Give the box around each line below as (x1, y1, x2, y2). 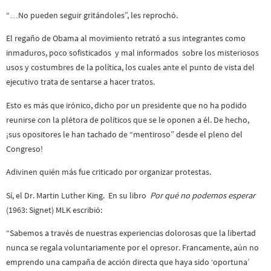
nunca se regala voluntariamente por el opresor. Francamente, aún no (6, 242, 259, 253)
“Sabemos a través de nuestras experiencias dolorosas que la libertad (6, 227, 256, 239)
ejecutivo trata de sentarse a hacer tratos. (6, 76, 155, 88)
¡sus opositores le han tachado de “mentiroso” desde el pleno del (6, 128, 243, 140)
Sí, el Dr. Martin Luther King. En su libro (6, 189, 150, 201)
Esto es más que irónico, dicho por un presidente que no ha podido (6, 99, 247, 111)
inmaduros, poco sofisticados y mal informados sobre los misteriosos (6, 47, 259, 59)
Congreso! (6, 143, 43, 154)
